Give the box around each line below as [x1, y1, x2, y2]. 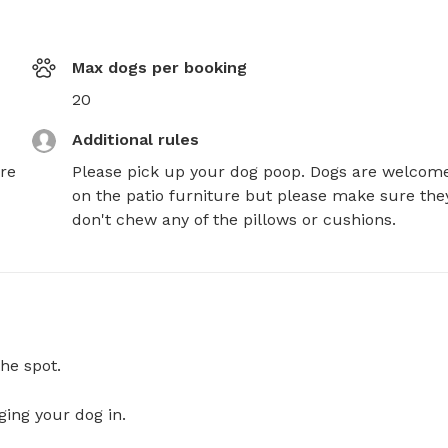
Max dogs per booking [72, 58, 247, 78]
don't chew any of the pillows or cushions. [72, 210, 396, 230]
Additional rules [72, 130, 199, 150]
